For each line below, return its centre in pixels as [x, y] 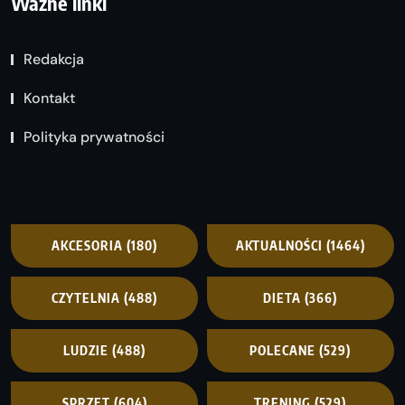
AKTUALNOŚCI [279, 246]
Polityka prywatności [94, 137]
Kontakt [49, 98]
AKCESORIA [88, 246]
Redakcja [54, 59]
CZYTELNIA [86, 298]
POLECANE [283, 351]
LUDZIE [86, 351]
